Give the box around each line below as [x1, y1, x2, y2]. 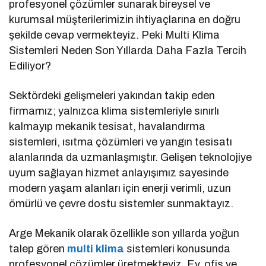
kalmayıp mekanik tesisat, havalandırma [9, 121, 206, 133]
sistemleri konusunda [124, 243, 231, 255]
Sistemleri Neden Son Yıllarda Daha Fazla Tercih [9, 45, 247, 57]
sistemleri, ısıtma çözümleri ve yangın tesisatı [9, 136, 233, 148]
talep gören [9, 243, 68, 255]
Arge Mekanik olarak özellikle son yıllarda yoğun [9, 227, 240, 240]
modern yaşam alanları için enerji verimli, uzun [9, 182, 232, 195]
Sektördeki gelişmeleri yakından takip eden [9, 90, 216, 102]
